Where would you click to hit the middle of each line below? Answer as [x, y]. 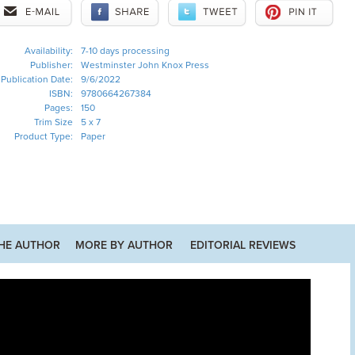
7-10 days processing [125, 51]
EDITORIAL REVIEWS [243, 245]
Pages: [58, 108]
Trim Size [53, 122]
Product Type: [43, 136]
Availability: [48, 51]
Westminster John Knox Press [145, 65]
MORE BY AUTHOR [124, 245]
